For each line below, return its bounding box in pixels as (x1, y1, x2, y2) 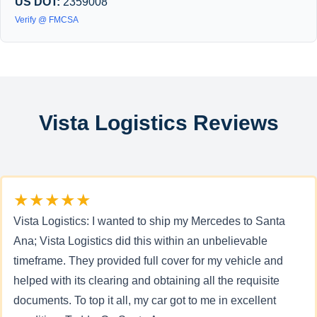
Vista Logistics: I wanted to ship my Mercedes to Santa (13, 215, 285, 227)
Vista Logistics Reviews (38, 111, 279, 134)
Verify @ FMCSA (15, 15, 79, 25)
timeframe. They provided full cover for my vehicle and (13, 255, 283, 267)
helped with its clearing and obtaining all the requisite (13, 275, 279, 287)
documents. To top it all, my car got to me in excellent (13, 294, 276, 306)
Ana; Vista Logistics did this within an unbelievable (13, 235, 267, 247)
